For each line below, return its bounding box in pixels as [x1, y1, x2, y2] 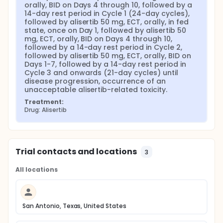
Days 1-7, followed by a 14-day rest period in [24, 59, 186, 69]
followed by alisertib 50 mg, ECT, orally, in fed [24, 17, 189, 27]
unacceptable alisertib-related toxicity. [24, 85, 167, 95]
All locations [15, 165, 58, 174]
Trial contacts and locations [15, 146, 137, 157]
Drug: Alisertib [24, 106, 67, 114]
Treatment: [24, 98, 64, 106]
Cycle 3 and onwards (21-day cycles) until [24, 68, 178, 78]
